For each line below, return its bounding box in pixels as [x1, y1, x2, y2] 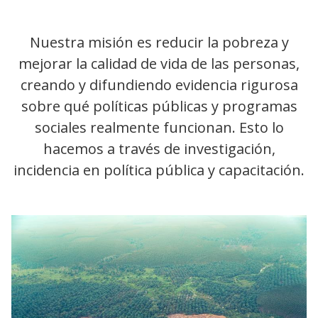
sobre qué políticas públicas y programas [21, 97, 297, 116]
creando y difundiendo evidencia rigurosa [20, 75, 298, 94]
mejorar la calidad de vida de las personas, [18, 54, 300, 73]
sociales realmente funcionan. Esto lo [34, 118, 284, 137]
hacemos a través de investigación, [43, 139, 275, 158]
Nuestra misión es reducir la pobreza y [29, 33, 289, 52]
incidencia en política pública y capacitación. [13, 160, 305, 180]
